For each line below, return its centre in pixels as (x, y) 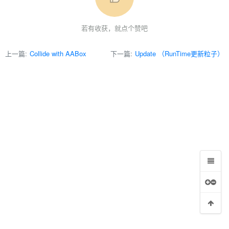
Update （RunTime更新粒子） (179, 53)
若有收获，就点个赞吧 (114, 28)
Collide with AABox (58, 53)
